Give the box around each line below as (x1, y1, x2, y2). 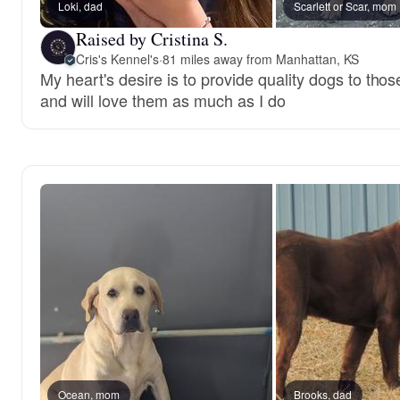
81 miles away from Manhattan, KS (162, 49, 359, 68)
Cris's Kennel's (76, 49, 159, 68)
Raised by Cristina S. (76, 26, 228, 51)
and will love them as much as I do (40, 87, 286, 112)
